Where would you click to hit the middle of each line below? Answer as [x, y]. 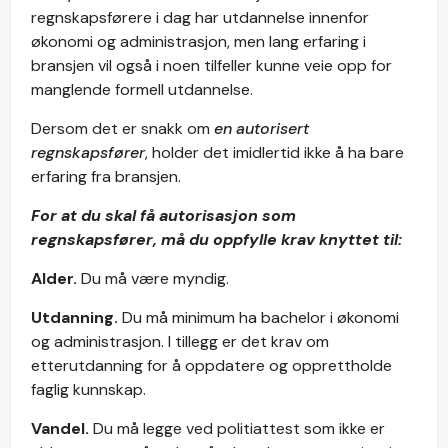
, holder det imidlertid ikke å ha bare [274, 152]
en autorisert [261, 128]
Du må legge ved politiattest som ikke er [239, 428]
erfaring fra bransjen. [108, 176]
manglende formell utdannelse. [142, 89]
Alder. [56, 278]
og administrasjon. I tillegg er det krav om [180, 341]
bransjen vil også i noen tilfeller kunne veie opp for [211, 65]
